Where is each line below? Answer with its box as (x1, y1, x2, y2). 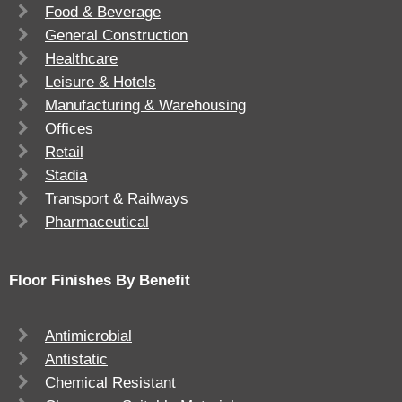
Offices (45, 120, 93, 138)
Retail (45, 144, 83, 162)
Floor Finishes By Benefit (9, 272, 190, 290)
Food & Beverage (45, 4, 161, 22)
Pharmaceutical (45, 214, 149, 232)
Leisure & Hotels (45, 74, 156, 92)
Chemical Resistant (45, 374, 176, 392)
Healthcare (45, 50, 118, 68)
